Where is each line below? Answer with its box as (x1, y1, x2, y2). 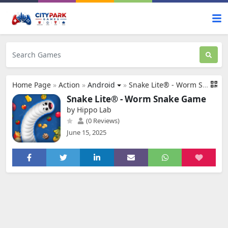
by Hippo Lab (67, 105, 111, 115)
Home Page (12, 80, 51, 90)
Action (59, 80, 80, 90)
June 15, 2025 (67, 128, 106, 137)
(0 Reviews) (84, 116, 120, 125)
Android (88, 80, 115, 90)
